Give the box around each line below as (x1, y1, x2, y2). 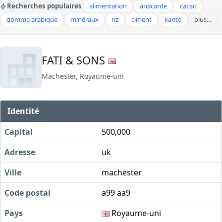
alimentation (89, 1, 127, 10)
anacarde (140, 1, 167, 10)
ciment (131, 15, 152, 24)
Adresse (4, 146, 35, 158)
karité (165, 15, 181, 24)
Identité (7, 105, 40, 116)
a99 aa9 (102, 187, 130, 198)
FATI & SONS (42, 53, 108, 67)
